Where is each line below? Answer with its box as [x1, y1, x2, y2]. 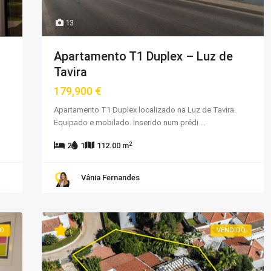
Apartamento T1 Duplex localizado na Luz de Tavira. [54, 105, 236, 115]
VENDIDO [217, 226, 246, 235]
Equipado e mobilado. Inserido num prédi [54, 118, 200, 128]
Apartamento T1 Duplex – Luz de [54, 49, 233, 64]
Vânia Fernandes [81, 173, 140, 183]
